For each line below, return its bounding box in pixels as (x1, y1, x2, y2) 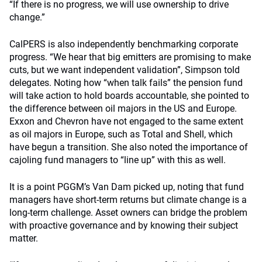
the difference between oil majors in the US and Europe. (9, 103, 237, 114)
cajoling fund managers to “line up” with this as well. (9, 154, 226, 166)
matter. (9, 233, 38, 244)
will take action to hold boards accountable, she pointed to (9, 90, 249, 101)
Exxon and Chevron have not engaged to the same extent (9, 116, 243, 127)
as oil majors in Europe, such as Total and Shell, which (9, 129, 233, 140)
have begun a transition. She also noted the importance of (9, 142, 248, 153)
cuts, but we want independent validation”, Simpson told (9, 64, 240, 75)
